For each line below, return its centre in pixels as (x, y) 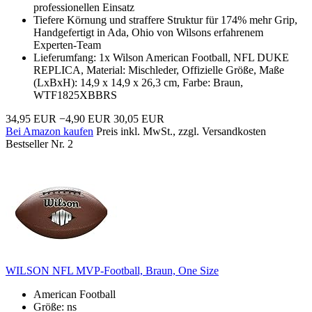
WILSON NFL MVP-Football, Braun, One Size (112, 270)
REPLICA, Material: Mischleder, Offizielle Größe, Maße (159, 70)
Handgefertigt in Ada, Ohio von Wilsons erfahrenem (148, 32)
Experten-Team (67, 45)
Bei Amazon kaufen (49, 131)
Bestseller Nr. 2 (39, 143)
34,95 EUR (31, 118)
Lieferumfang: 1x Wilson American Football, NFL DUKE (161, 57)
